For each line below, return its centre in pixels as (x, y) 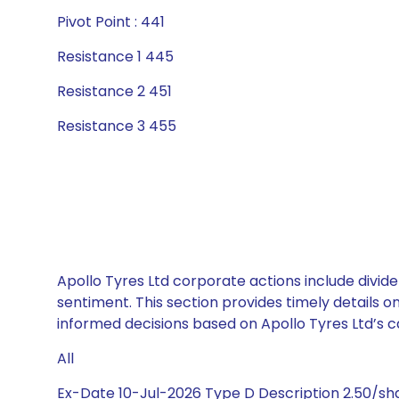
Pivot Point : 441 (111, 22)
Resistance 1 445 (115, 57)
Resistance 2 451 (114, 91)
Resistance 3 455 (117, 126)
